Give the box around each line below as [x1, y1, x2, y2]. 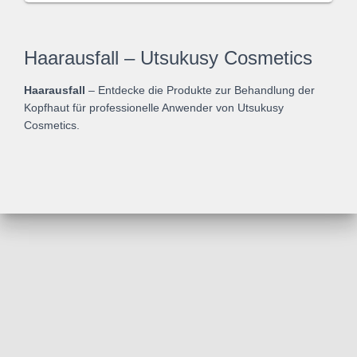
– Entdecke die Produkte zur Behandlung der [85, 84, 315, 96]
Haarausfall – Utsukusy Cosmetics [24, 47, 312, 69]
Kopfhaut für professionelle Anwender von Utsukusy [24, 101, 284, 114]
